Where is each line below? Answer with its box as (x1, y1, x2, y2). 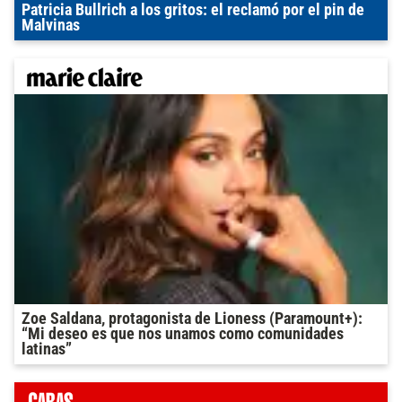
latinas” (22, 339, 72, 358)
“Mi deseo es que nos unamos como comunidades (22, 324, 344, 343)
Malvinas (22, 15, 80, 34)
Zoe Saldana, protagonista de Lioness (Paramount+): (22, 309, 363, 328)
